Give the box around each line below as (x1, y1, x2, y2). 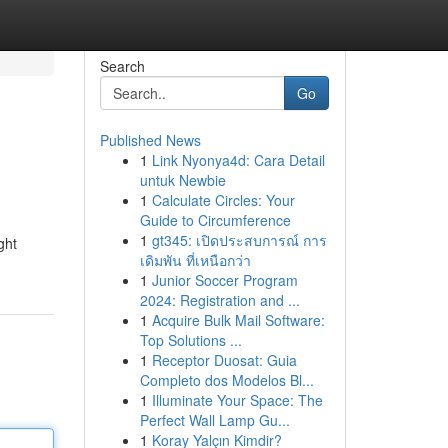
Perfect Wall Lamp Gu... (139, 410, 290, 430)
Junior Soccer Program (151, 270, 298, 290)
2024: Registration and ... (139, 290, 300, 310)
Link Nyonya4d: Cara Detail (151, 150, 325, 170)
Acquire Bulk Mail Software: (151, 310, 325, 330)
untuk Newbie (139, 170, 226, 190)
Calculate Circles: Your (151, 190, 295, 210)
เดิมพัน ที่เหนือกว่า (139, 250, 251, 270)
